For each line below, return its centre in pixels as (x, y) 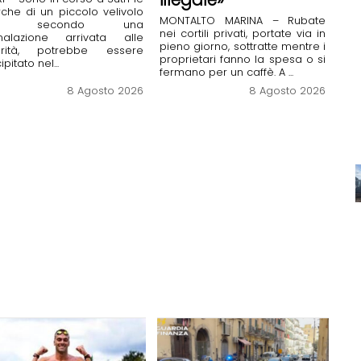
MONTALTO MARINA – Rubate (243, 21)
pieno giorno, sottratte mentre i (243, 47)
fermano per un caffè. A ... (226, 73)
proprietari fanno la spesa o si (243, 60)
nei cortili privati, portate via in (243, 34)
